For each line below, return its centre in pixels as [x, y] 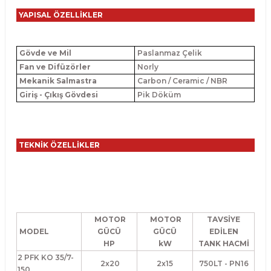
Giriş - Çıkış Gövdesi [58, 95]
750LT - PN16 [224, 263]
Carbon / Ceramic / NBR [181, 81]
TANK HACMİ [224, 243]
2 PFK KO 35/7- [46, 257]
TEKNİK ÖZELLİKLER [59, 145]
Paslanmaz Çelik [169, 53]
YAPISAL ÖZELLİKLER [61, 15]
